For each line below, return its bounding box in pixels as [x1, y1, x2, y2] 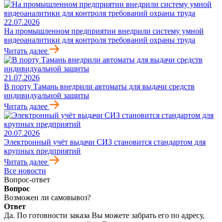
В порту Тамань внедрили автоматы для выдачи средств [4, 82, 195, 91]
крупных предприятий [4, 147, 81, 156]
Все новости [4, 166, 46, 175]
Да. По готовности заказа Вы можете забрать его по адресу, [4, 211, 205, 220]
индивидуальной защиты [4, 91, 89, 100]
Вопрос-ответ [4, 175, 50, 184]
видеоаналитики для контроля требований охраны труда [4, 36, 195, 45]
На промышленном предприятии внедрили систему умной [4, 27, 204, 36]
